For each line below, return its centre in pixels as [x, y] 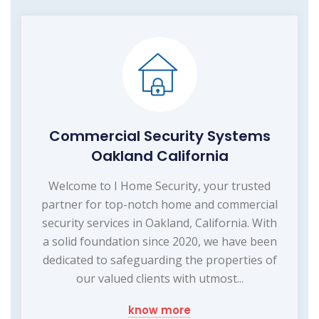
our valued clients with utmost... [159, 278]
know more [159, 310]
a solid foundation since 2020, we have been [159, 241]
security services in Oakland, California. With [159, 223]
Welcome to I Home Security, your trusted [159, 185]
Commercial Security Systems [159, 136]
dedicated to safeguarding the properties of [159, 260]
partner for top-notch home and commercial [159, 204]
